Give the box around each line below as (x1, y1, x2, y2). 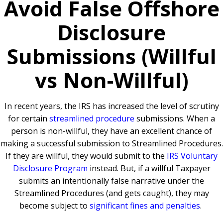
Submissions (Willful (6, 42, 217, 71)
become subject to (19, 200, 90, 212)
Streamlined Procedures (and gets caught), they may (14, 188, 209, 199)
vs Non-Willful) (34, 66, 189, 95)
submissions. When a (134, 113, 215, 124)
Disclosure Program (12, 163, 88, 174)
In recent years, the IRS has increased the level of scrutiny (4, 101, 219, 112)
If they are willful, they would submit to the (5, 150, 167, 162)
